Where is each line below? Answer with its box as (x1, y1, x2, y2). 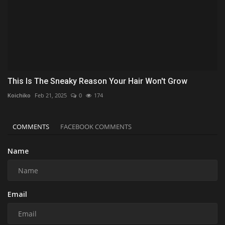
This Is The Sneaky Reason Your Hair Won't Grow (8, 76, 187, 86)
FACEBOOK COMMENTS (60, 122, 132, 132)
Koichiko (8, 91, 31, 99)
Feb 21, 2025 (35, 91, 67, 99)
